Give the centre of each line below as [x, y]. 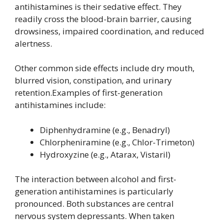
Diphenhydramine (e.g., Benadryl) [105, 130]
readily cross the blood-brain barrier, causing [103, 19]
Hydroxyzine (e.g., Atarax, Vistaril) [105, 154]
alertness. [33, 43]
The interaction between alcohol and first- [96, 179]
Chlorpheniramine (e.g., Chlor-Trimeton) [117, 142]
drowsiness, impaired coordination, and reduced [110, 31]
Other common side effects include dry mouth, [105, 68]
